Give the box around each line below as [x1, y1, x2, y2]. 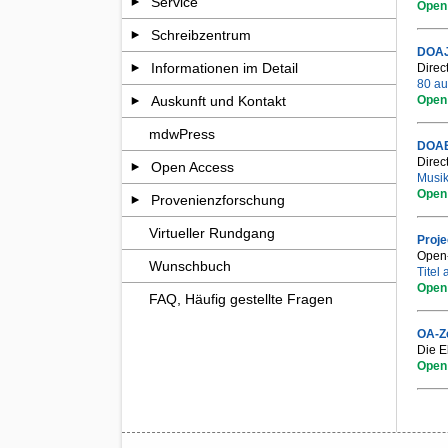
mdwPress [149, 126, 216, 142]
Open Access [151, 159, 235, 175]
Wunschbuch [149, 258, 232, 274]
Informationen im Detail [151, 60, 299, 76]
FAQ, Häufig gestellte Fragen [149, 291, 334, 307]
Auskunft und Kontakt [151, 93, 287, 109]
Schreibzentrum [151, 27, 252, 43]
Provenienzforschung [151, 192, 286, 208]
